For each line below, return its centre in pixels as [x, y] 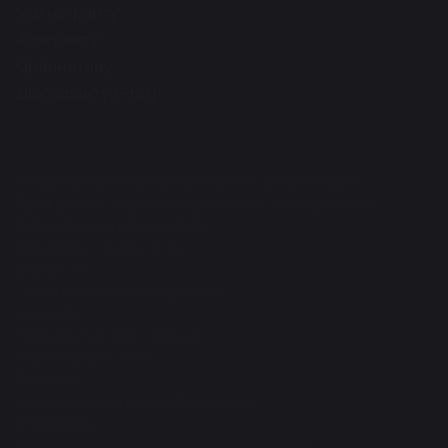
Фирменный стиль [85, 357]
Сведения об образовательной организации [188, 181]
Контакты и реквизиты [100, 247]
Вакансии [52, 269]
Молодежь [57, 423]
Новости [49, 313]
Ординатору [64, 66]
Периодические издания [110, 335]
